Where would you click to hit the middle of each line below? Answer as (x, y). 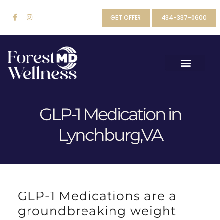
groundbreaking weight (97, 211)
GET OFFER (126, 17)
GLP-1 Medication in (110, 114)
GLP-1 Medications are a (97, 196)
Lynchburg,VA (110, 135)
